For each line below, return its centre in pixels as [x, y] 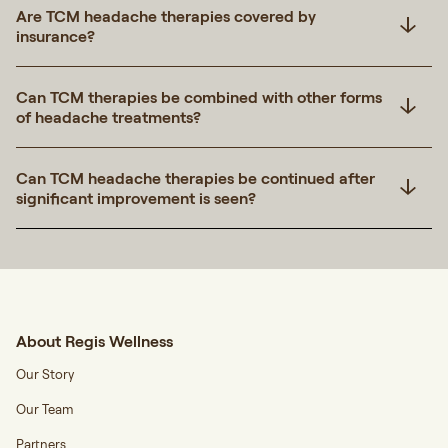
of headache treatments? [108, 117]
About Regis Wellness [94, 341]
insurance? [55, 36]
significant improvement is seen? [136, 198]
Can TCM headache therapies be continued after [195, 178]
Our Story [45, 374]
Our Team [44, 409]
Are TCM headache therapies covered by [166, 16]
